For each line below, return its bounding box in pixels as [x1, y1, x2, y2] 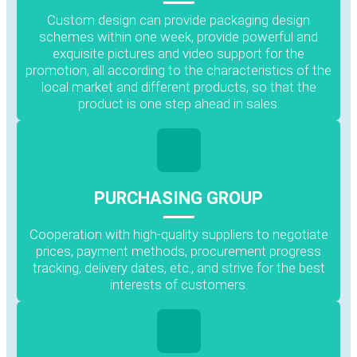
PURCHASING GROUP [94, 187, 263, 208]
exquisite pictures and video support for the [53, 45, 304, 61]
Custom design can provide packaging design [47, 11, 310, 28]
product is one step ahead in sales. [77, 95, 280, 112]
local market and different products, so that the [41, 78, 316, 95]
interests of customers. [109, 276, 248, 292]
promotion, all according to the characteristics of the [25, 61, 331, 78]
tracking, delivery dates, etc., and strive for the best [32, 259, 325, 276]
